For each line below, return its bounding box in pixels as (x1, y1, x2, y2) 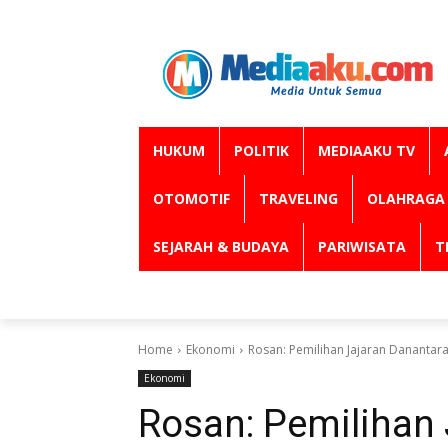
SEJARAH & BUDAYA (153, 237, 289, 256)
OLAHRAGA (367, 189, 445, 208)
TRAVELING (259, 189, 338, 208)
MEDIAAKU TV (318, 141, 415, 160)
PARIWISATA (318, 237, 406, 256)
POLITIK (234, 141, 289, 160)
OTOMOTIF (153, 189, 230, 208)
